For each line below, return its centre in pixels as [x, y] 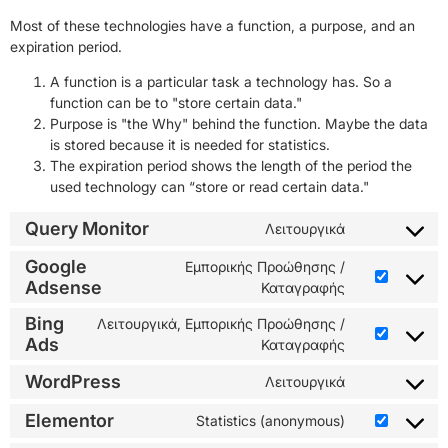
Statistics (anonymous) [270, 421]
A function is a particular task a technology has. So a [221, 82]
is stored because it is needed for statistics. [190, 145]
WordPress [73, 382]
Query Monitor [87, 229]
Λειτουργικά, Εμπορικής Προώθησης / [221, 323]
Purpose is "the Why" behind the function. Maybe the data [239, 124]
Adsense [63, 287]
